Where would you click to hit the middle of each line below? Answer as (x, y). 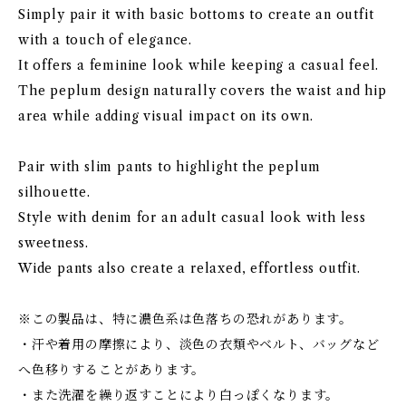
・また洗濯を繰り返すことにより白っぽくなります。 (179, 395)
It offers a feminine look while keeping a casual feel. (199, 65)
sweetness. (54, 243)
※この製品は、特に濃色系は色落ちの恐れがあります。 (186, 319)
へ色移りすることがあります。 (112, 370)
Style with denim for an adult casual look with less (192, 217)
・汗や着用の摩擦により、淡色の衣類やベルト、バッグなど (199, 344)
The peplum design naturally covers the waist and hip (203, 91)
